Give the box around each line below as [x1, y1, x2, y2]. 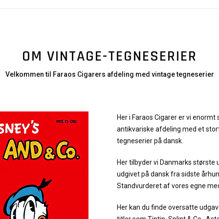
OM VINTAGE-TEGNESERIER [22, 47, 197, 66]
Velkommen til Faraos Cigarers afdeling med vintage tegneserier [5, 70, 214, 78]
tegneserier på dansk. [117, 137, 183, 145]
